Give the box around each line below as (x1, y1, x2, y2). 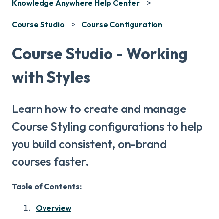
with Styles (12, 67, 90, 87)
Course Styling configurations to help (12, 118, 202, 133)
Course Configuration (81, 20, 163, 30)
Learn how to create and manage (12, 101, 186, 116)
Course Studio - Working (12, 44, 188, 64)
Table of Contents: (12, 181, 82, 192)
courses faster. (12, 153, 89, 169)
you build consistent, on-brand (12, 136, 167, 151)
